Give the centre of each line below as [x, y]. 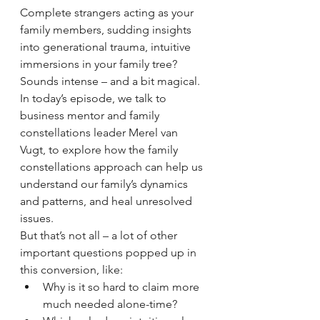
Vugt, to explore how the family [100, 150]
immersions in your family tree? [100, 64]
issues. [38, 219]
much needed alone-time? [111, 304]
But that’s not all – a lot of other [100, 236]
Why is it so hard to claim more [122, 287]
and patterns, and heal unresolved [107, 201]
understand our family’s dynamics [105, 184]
